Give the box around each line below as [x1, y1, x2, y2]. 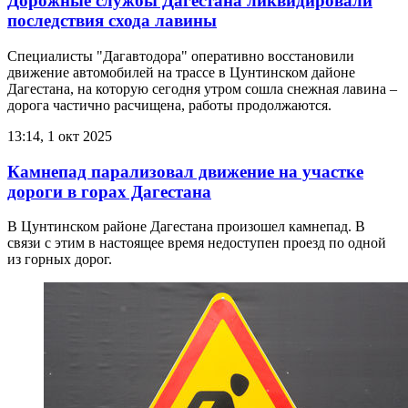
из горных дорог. [7, 251, 112, 268]
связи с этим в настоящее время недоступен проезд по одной [7, 235, 386, 251]
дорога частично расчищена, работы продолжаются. [7, 97, 331, 113]
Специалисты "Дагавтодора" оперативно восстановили [7, 47, 354, 64]
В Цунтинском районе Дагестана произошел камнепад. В [7, 219, 365, 235]
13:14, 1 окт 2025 [7, 127, 112, 144]
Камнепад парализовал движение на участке [7, 161, 363, 181]
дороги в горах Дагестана [7, 181, 211, 201]
